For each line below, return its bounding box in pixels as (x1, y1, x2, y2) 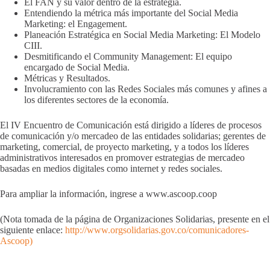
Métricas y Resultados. (24, 73, 110, 84)
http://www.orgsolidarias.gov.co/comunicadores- (65, 225, 249, 236)
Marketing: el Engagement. (24, 19, 127, 30)
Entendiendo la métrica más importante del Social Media (24, 8, 238, 19)
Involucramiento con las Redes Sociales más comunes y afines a (24, 84, 267, 95)
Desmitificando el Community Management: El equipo (24, 51, 232, 62)
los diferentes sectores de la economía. (24, 95, 169, 105)
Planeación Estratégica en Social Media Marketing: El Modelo (24, 30, 260, 40)
